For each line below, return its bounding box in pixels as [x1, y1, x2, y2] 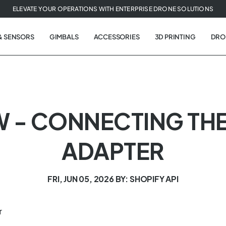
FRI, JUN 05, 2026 [47, 174, 114, 185]
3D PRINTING [154, 33, 196, 41]
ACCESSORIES [93, 33, 140, 41]
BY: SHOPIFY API [115, 174, 179, 185]
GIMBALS [49, 33, 79, 41]
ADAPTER [62, 136, 164, 165]
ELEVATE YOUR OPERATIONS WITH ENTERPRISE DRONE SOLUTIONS [13, 5, 213, 13]
